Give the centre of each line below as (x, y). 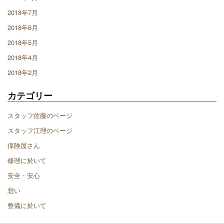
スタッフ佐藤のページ (40, 115)
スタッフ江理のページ (40, 130)
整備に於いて (27, 205)
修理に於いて (27, 160)
